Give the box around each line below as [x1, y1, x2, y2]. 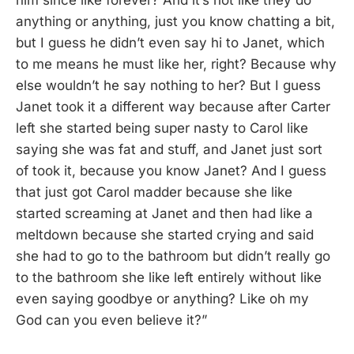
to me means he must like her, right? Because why [16, 56, 337, 73]
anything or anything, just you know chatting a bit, [16, 13, 335, 30]
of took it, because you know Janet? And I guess [16, 163, 326, 179]
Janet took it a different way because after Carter [16, 99, 330, 115]
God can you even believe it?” [16, 312, 207, 329]
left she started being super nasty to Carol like [16, 120, 308, 137]
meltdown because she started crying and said [16, 227, 314, 243]
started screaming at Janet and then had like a [16, 205, 313, 222]
